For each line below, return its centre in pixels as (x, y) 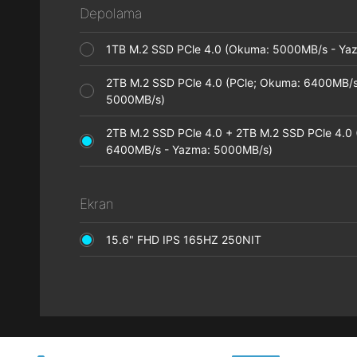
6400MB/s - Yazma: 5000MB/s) (194, 149)
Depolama (111, 14)
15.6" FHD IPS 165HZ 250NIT (188, 239)
